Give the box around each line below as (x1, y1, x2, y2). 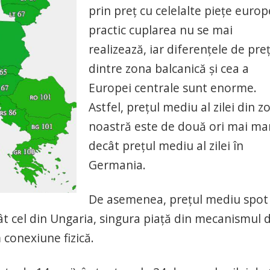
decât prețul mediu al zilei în (89, 137, 243, 154)
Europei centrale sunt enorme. (89, 80, 257, 96)
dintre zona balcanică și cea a (89, 60, 249, 77)
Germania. (89, 157, 146, 174)
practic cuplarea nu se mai (89, 22, 233, 39)
